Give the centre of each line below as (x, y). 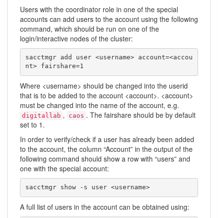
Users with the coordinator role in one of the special (99, 9)
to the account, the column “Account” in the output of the (106, 149)
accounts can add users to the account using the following (109, 19)
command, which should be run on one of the (90, 28)
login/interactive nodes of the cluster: (76, 38)
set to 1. (32, 124)
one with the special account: (64, 168)
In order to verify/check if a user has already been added (107, 139)
